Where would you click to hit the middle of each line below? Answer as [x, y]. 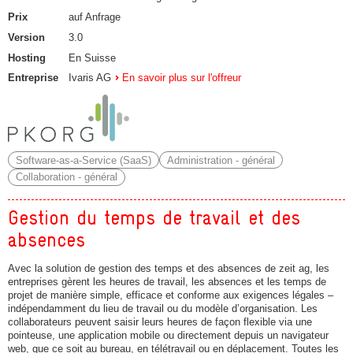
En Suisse [92, 58]
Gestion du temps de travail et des [154, 217]
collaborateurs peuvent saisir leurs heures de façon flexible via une [160, 321]
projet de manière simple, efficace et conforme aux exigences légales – [171, 295]
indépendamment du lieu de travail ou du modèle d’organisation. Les [163, 308]
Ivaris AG [90, 78]
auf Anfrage [95, 17]
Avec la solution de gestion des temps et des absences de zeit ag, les [169, 268]
